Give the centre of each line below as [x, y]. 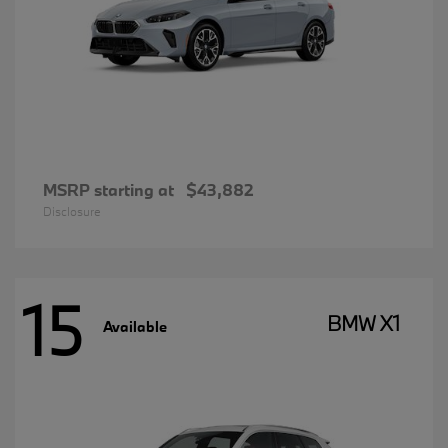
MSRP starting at [108, 190]
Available [135, 326]
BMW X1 [363, 323]
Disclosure [72, 211]
